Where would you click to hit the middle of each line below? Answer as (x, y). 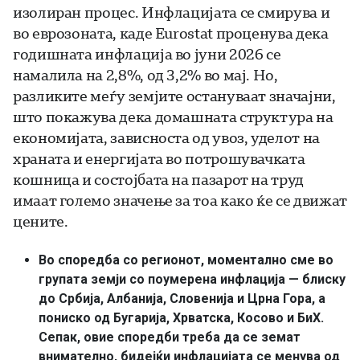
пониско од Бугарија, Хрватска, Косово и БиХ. (181, 317)
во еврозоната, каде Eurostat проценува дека (171, 33)
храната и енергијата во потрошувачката (159, 158)
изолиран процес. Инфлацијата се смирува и (172, 12)
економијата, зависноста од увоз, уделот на (166, 137)
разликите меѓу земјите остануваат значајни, (174, 95)
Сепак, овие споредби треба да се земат (170, 337)
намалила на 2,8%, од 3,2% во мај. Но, (145, 74)
